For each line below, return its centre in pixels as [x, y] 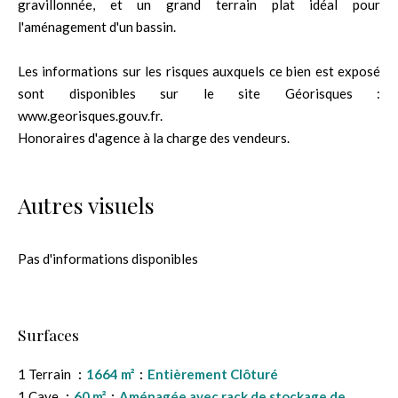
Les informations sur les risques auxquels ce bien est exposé [199, 71]
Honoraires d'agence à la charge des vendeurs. [154, 138]
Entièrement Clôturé [213, 374]
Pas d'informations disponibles [108, 259]
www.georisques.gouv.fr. [90, 115]
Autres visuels [86, 205]
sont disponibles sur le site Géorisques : [199, 93]
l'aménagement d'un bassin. [97, 27]
